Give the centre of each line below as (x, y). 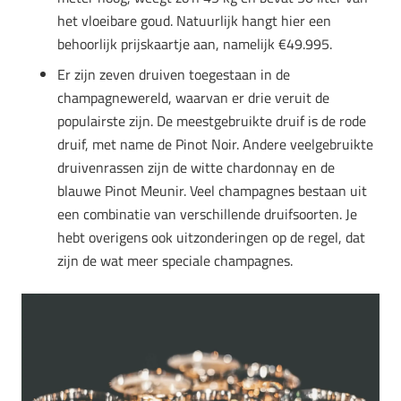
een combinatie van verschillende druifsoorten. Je (207, 214)
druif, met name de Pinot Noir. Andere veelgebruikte (215, 145)
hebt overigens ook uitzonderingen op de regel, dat (211, 238)
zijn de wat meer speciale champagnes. (175, 261)
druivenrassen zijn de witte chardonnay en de (196, 168)
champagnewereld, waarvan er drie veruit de (193, 98)
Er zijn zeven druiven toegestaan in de (174, 75)
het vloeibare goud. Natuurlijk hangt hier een (194, 21)
